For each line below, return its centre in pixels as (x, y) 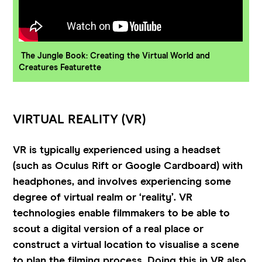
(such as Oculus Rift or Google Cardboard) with (128, 166)
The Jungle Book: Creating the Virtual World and (115, 56)
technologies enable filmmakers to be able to (122, 213)
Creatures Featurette (60, 68)
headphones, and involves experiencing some (122, 182)
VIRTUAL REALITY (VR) (80, 120)
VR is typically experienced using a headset (117, 150)
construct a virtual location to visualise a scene (126, 245)
